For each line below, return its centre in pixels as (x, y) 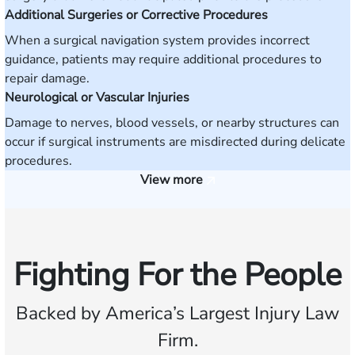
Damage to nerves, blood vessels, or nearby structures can (172, 123)
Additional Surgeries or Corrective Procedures (136, 15)
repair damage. (47, 78)
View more (173, 180)
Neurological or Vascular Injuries (97, 97)
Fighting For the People (177, 275)
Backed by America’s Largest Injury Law (177, 313)
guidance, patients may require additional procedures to (163, 59)
